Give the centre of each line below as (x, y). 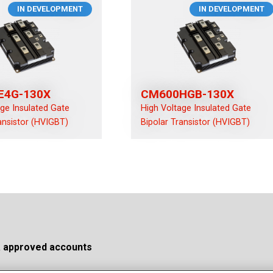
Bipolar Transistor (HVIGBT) (196, 122)
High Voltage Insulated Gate (196, 108)
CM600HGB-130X (188, 94)
